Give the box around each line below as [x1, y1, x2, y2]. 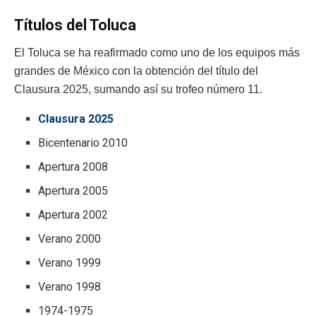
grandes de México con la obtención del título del [14, 65, 258, 78]
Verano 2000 [38, 232, 102, 246]
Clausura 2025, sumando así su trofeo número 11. [14, 83, 262, 96]
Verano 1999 [38, 256, 102, 270]
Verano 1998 [38, 280, 102, 294]
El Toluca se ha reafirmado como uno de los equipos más [14, 47, 300, 59]
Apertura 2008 [38, 160, 109, 174]
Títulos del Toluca [14, 16, 136, 35]
